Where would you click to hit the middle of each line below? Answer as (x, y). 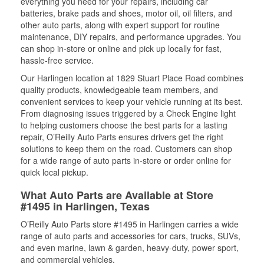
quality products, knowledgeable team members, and (119, 90)
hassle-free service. (57, 60)
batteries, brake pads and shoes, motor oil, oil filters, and (126, 13)
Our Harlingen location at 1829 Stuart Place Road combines (132, 78)
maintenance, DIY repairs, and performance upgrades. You (131, 37)
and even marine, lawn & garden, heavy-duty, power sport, (130, 247)
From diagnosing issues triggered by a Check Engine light (128, 113)
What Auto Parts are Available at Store (117, 195)
